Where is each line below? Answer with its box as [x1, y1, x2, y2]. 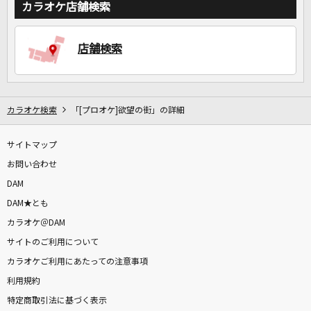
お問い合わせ [7, 160, 57, 169]
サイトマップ [7, 141, 57, 150]
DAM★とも [7, 199, 49, 208]
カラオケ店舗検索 [22, 1, 110, 13]
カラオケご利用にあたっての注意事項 [7, 258, 148, 267]
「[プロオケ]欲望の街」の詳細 [71, 106, 185, 115]
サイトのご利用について [7, 238, 99, 247]
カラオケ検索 [7, 106, 57, 115]
